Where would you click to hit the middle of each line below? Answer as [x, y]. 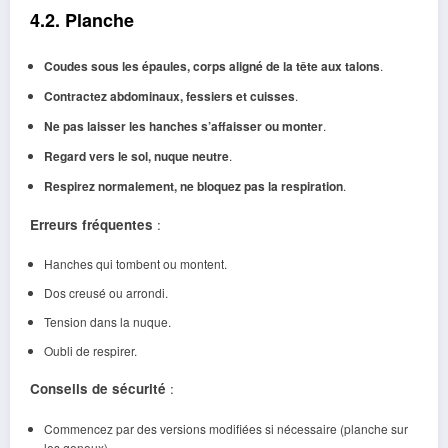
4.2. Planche [82, 19]
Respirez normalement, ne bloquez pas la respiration [193, 186]
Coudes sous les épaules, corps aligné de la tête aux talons [211, 66]
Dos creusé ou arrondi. [105, 293]
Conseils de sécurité [98, 389]
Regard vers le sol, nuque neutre [136, 156]
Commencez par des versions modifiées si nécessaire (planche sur [225, 428]
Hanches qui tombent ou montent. [135, 264]
